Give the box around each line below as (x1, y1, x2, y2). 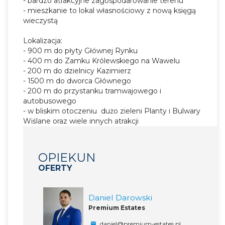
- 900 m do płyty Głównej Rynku (23, 46, 138, 55)
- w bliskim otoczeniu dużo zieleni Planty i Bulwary (23, 106, 200, 116)
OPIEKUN (38, 150, 95, 165)
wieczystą (23, 16, 58, 25)
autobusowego (23, 96, 76, 105)
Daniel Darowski (88, 192, 152, 202)
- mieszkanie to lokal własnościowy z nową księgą (23, 6, 196, 15)
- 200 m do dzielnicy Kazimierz (23, 66, 131, 75)
